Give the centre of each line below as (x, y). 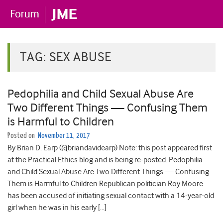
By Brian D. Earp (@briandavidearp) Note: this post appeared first (110, 148)
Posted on (22, 136)
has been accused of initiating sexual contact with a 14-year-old (111, 196)
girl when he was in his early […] (57, 208)
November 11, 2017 (64, 136)
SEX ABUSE (80, 57)
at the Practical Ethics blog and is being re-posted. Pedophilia (105, 160)
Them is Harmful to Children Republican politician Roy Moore (105, 184)
